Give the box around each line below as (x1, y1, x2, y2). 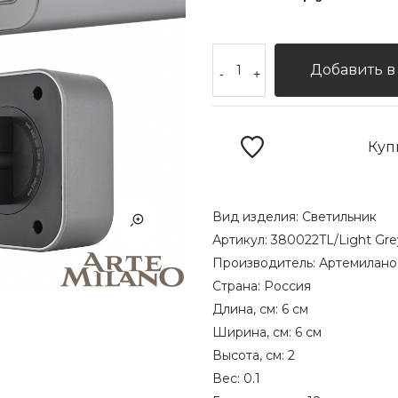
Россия (264, 278, 311, 294)
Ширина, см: (212, 324, 295, 340)
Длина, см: (212, 301, 282, 317)
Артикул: (212, 232, 271, 248)
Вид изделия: (212, 209, 302, 225)
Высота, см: (212, 347, 288, 363)
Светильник (302, 209, 377, 225)
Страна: (212, 278, 264, 294)
